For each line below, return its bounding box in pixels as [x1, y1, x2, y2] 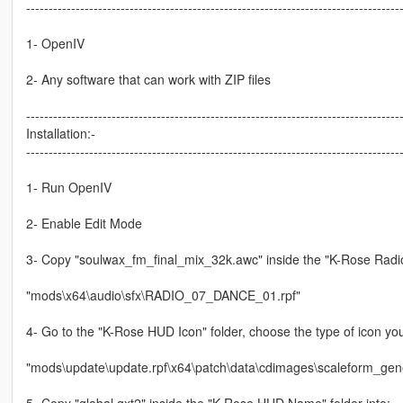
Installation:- [25, 124, 95, 143]
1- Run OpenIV [25, 178, 112, 197]
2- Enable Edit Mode [25, 214, 142, 233]
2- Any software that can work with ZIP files [25, 70, 271, 89]
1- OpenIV [25, 34, 85, 53]
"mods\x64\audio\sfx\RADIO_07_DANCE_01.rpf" [25, 286, 300, 305]
